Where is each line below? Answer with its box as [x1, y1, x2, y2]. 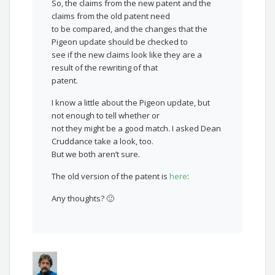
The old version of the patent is [52, 171, 170, 182]
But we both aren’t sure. [52, 149, 141, 160]
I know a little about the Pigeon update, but [52, 97, 211, 109]
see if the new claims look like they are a [52, 49, 203, 61]
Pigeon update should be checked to [52, 36, 188, 48]
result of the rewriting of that [52, 62, 158, 74]
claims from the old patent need [52, 10, 171, 22]
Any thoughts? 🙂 [52, 193, 115, 204]
